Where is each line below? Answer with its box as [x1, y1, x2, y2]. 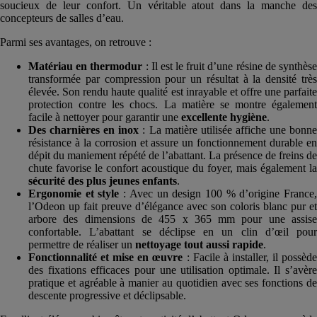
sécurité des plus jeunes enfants [28, 174, 177, 187]
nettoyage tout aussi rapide [135, 238, 263, 250]
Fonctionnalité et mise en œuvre [28, 250, 183, 263]
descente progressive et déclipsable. [28, 289, 186, 301]
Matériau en [28, 59, 91, 72]
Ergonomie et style [28, 187, 120, 200]
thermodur [90, 59, 146, 72]
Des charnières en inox [28, 123, 139, 136]
